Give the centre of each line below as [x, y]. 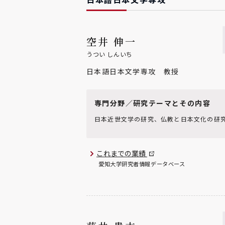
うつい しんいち [109, 54]
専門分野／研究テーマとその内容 [152, 103]
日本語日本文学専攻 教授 [133, 72]
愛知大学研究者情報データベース [142, 164]
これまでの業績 [122, 153]
